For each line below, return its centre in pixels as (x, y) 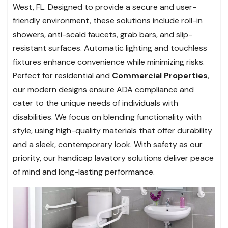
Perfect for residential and (62, 75)
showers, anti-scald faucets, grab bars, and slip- (103, 34)
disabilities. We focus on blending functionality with (107, 117)
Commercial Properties (160, 75)
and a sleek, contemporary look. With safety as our (108, 144)
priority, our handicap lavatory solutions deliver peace (113, 158)
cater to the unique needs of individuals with (95, 103)
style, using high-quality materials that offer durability (112, 130)
